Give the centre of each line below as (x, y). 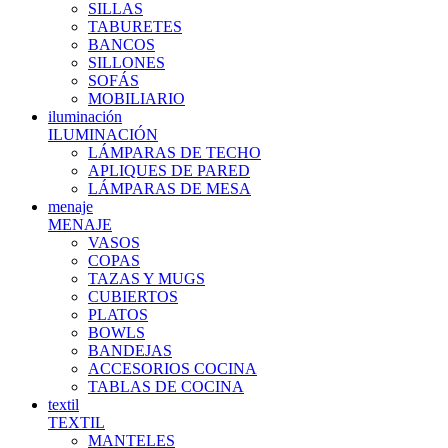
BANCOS (121, 44)
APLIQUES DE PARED (169, 170)
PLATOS (118, 314)
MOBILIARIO (136, 98)
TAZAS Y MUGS (146, 278)
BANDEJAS (130, 350)
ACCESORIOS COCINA (172, 368)
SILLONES (126, 62)
